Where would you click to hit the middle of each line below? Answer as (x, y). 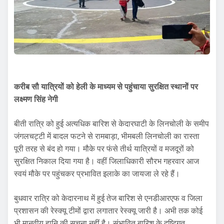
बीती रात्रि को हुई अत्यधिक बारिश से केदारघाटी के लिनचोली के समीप (111, 123)
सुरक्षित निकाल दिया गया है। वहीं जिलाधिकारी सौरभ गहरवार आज (106, 161)
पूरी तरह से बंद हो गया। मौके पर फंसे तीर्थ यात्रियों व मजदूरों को (104, 148)
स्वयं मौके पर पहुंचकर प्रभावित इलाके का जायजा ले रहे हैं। (97, 173)
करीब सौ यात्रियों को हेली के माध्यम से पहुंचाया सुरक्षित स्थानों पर (106, 86)
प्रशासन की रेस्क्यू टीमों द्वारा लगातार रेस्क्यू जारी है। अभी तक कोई (108, 210)
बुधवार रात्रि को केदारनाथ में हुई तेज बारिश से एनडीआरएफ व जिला (108, 198)
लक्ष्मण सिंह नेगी (36, 99)
